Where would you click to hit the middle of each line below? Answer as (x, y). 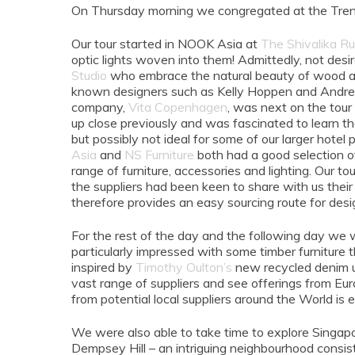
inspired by (103, 267)
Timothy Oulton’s (184, 267)
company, (100, 107)
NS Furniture (159, 155)
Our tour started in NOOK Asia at (166, 44)
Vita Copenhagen (178, 107)
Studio (89, 76)
